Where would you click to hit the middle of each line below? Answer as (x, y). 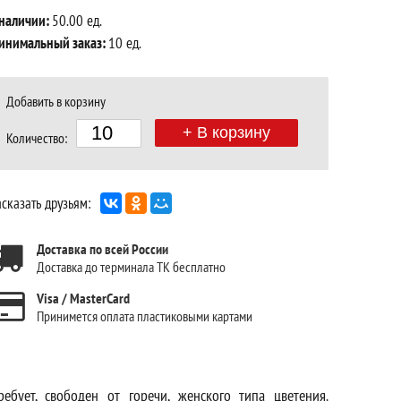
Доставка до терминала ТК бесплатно (131, 266)
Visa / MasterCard (83, 298)
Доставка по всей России (102, 248)
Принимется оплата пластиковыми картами (145, 316)
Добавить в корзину (56, 101)
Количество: (37, 137)
